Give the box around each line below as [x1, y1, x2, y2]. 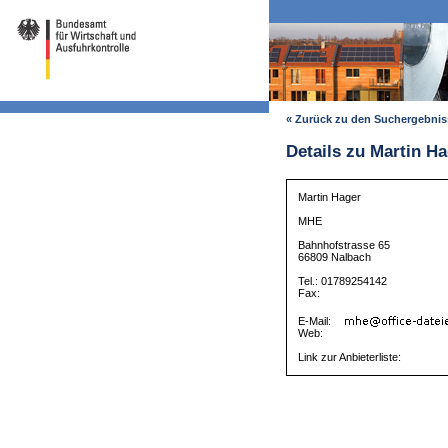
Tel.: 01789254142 [298, 275, 388, 288]
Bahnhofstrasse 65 [298, 239, 391, 252]
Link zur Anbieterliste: [298, 351, 402, 364]
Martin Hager [298, 191, 362, 204]
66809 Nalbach [298, 251, 372, 264]
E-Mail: [298, 315, 335, 328]
